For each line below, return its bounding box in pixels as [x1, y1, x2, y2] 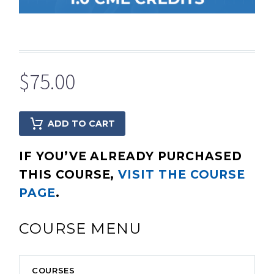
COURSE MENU [19, 219, 142, 237]
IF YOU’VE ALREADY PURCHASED [19, 149, 242, 163]
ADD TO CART [48, 117, 115, 129]
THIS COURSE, [19, 167, 119, 182]
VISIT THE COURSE [118, 167, 245, 182]
